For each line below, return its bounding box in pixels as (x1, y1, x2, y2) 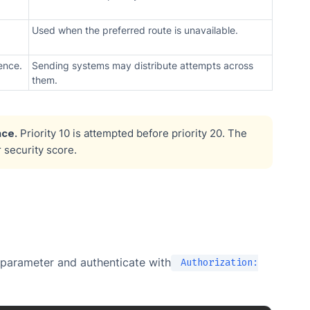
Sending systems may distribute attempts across (32, 59, 253, 71)
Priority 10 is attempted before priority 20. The (17, 127, 247, 140)
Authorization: (175, 256, 259, 270)
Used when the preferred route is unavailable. (32, 24, 238, 36)
